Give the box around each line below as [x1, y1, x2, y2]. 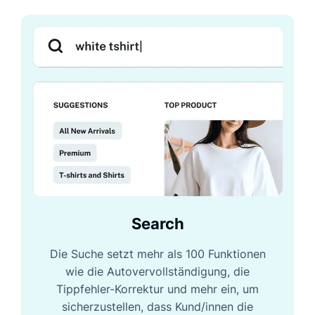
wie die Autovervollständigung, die [65, 264, 250, 279]
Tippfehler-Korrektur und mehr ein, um [56, 282, 259, 297]
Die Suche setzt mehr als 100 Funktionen [49, 247, 266, 262]
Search [131, 214, 184, 233]
